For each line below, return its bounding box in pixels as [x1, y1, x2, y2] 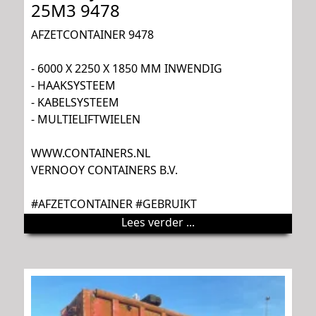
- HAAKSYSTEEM [31, 77, 116, 93]
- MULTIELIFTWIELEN [31, 111, 140, 127]
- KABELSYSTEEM [31, 94, 119, 110]
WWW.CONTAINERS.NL [31, 145, 150, 161]
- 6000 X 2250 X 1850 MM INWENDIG [31, 60, 222, 76]
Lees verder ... [121, 214, 195, 230]
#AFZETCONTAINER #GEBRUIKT [31, 195, 197, 212]
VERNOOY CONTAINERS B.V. [31, 162, 178, 178]
